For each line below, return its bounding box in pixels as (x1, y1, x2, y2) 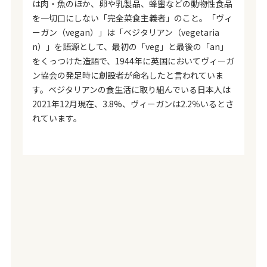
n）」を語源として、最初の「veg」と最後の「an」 (32, 40, 228, 52)
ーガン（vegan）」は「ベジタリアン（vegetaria (32, 26, 219, 38)
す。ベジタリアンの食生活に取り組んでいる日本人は (32, 83, 231, 95)
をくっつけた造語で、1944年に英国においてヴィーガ (32, 54, 234, 67)
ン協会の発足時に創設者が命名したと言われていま (32, 69, 223, 81)
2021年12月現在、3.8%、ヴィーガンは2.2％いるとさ (32, 97, 234, 110)
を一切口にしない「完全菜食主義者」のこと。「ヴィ (32, 11, 232, 24)
